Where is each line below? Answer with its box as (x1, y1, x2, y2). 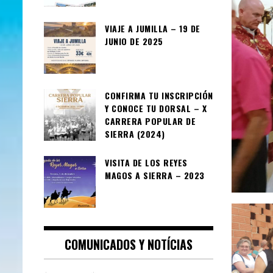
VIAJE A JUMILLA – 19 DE (105, 21, 200, 35)
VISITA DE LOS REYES (105, 155, 188, 169)
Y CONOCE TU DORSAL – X (105, 101, 207, 115)
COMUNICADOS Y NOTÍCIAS (64, 235, 193, 253)
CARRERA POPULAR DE (105, 114, 196, 127)
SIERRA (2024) (105, 127, 165, 140)
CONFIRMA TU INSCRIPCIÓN (105, 88, 213, 102)
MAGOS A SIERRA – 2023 (105, 168, 205, 182)
